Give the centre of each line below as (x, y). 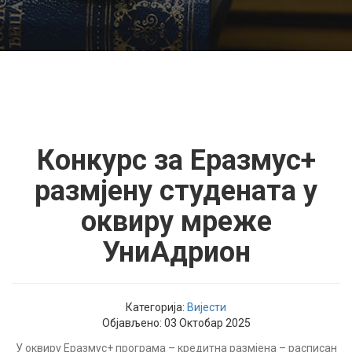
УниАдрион (176, 252)
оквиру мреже (176, 222)
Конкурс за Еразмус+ (176, 160)
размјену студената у (176, 191)
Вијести (207, 307)
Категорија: (156, 307)
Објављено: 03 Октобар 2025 (176, 323)
